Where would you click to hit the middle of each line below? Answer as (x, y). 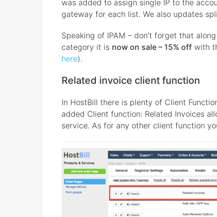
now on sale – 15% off (152, 47)
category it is (87, 47)
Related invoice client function (131, 80)
